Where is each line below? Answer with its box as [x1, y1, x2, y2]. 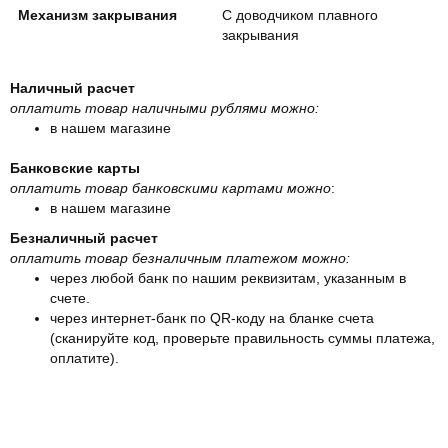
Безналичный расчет [10, 229, 158, 246]
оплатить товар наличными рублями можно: [10, 99, 327, 116]
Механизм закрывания [18, 6, 177, 23]
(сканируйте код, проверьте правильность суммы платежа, [50, 329, 435, 346]
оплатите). [50, 349, 119, 366]
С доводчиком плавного [222, 6, 378, 23]
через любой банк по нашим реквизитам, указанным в [50, 269, 406, 286]
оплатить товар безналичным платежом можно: [10, 249, 350, 266]
